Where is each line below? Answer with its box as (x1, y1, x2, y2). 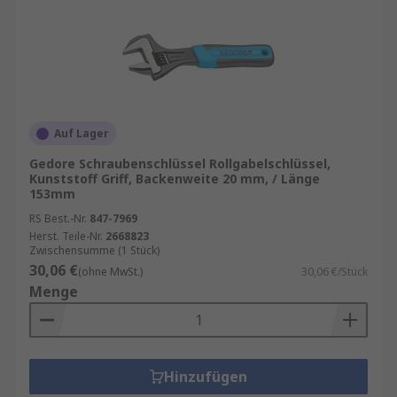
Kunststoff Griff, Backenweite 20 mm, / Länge (29, 170, 320, 187)
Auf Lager (54, 126, 109, 141)
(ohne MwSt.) (78, 264, 143, 279)
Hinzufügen (164, 367, 247, 386)
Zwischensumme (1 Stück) (29, 243, 160, 258)
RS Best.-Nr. (29, 211, 87, 226)
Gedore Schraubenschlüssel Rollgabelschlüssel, (29, 155, 331, 172)
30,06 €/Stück (301, 264, 368, 279)
